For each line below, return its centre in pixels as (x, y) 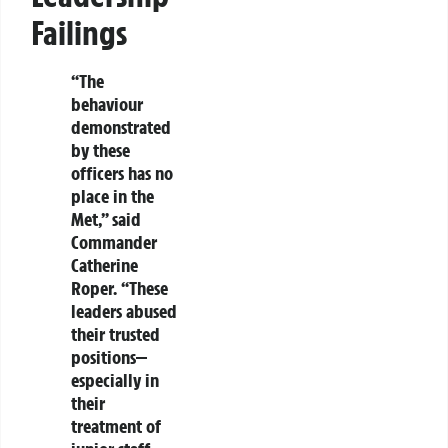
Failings (79, 32)
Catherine (104, 264)
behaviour (107, 103)
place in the (112, 195)
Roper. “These (119, 287)
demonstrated (121, 126)
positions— (109, 356)
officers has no (122, 172)
